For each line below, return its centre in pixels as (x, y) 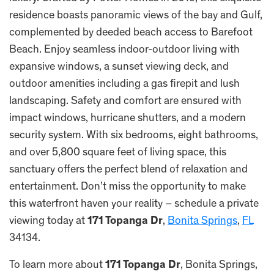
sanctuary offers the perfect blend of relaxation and (128, 170)
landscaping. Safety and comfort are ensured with (125, 102)
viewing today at (48, 221)
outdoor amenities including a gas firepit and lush (124, 84)
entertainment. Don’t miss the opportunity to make (128, 187)
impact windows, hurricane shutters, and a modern (128, 119)
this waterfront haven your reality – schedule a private (134, 204)
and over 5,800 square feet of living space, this (118, 153)
